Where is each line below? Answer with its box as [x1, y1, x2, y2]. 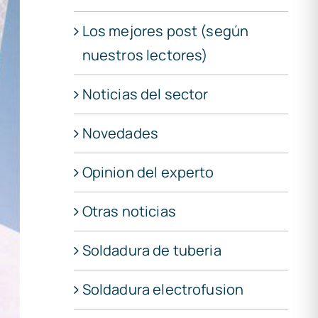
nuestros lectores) [82, 45, 209, 65]
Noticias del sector [82, 84, 209, 104]
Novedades [82, 123, 159, 143]
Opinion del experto [82, 162, 214, 182]
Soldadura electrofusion [82, 279, 244, 299]
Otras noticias [82, 201, 176, 221]
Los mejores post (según [82, 21, 249, 40]
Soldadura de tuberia [82, 240, 221, 260]
